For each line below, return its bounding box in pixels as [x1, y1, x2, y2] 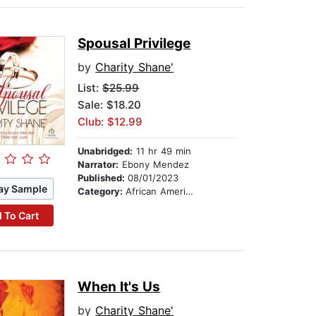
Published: [78, 172, 128, 184]
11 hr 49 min [133, 145, 192, 157]
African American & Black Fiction [126, 186, 186, 197]
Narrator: [78, 159, 119, 171]
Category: [78, 186, 126, 197]
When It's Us [78, 279, 161, 296]
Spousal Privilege [78, 35, 191, 52]
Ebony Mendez [119, 159, 190, 171]
